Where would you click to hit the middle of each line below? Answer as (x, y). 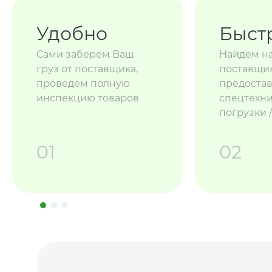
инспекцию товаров (88, 98)
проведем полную (83, 84)
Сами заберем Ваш (85, 55)
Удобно (72, 34)
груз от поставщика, (87, 69)
